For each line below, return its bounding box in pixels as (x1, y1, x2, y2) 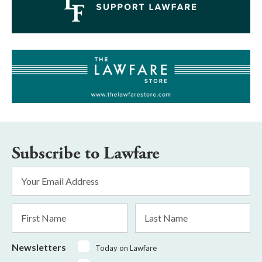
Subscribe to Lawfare (12, 142, 160, 165)
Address (11, 181, 44, 192)
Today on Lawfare (95, 243, 157, 253)
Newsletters (12, 241, 66, 253)
